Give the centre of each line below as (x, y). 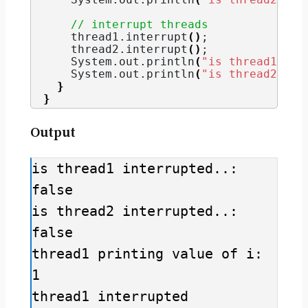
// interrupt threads (139, 25)
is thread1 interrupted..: (134, 168)
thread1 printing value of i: (147, 253)
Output (53, 133)
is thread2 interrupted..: (134, 211)
